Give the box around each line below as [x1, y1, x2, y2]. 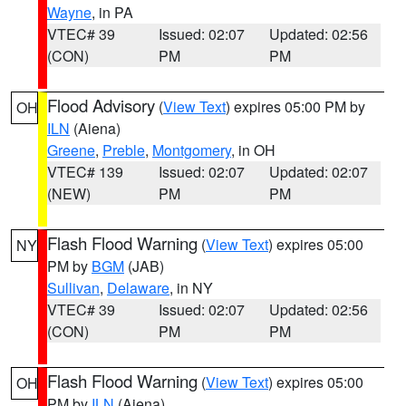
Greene [47, 140, 95, 160]
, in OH [231, 140, 275, 160]
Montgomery [152, 140, 231, 160]
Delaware [107, 277, 169, 298]
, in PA [92, 2, 133, 23]
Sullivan [47, 277, 100, 298]
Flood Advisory [47, 93, 155, 117]
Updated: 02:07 [269, 161, 369, 182]
